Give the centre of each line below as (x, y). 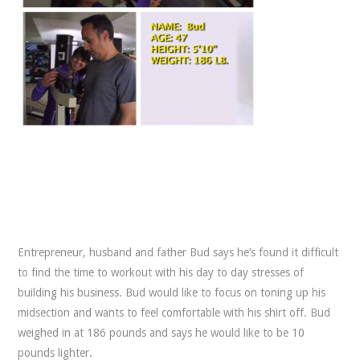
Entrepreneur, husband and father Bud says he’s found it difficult (178, 252)
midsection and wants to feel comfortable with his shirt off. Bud (174, 313)
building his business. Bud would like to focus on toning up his (172, 292)
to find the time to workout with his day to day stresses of (161, 272)
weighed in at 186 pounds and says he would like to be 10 (162, 333)
